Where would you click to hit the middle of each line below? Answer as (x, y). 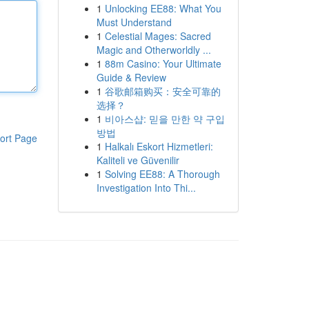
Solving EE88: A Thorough (162, 174)
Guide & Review (131, 77)
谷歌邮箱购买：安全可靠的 (162, 91)
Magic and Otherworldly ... (153, 50)
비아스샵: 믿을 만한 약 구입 (165, 119)
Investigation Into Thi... (146, 188)
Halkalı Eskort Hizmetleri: (159, 146)
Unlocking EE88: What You (163, 8)
